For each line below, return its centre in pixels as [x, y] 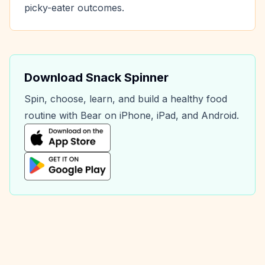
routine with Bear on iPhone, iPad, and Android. [132, 115]
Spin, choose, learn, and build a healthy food [126, 99]
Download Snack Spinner [96, 77]
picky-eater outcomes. [74, 8]
